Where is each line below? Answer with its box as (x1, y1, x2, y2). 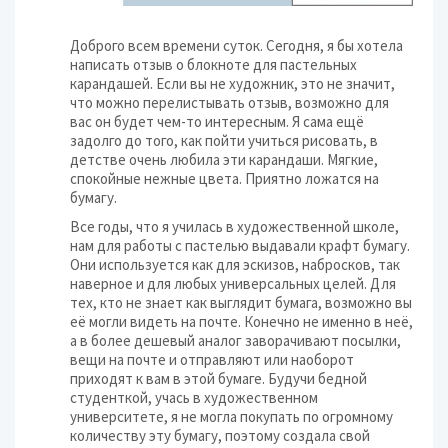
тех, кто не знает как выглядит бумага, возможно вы (70, 292, 412, 312)
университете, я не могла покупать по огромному (70, 406, 393, 426)
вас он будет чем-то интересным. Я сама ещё (70, 111, 364, 131)
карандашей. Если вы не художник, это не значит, (70, 73, 395, 93)
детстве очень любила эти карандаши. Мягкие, (70, 149, 378, 169)
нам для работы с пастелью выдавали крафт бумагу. (70, 235, 410, 255)
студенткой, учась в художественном (70, 387, 318, 407)
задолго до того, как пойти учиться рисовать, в (70, 130, 378, 150)
